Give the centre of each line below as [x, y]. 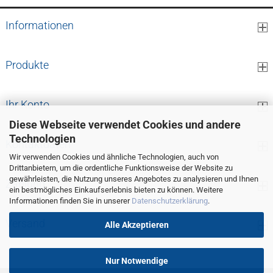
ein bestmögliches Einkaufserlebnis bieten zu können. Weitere [116, 190]
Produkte [27, 65]
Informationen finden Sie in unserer [70, 200]
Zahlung [25, 184]
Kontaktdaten [38, 144]
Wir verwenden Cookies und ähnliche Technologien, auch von [114, 157]
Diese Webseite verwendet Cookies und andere [125, 124]
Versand [25, 223]
